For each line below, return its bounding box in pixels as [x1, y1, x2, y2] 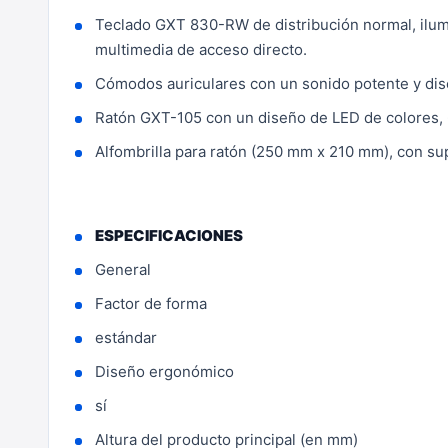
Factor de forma [95, 294, 207, 313]
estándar [95, 328, 157, 347]
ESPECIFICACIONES [95, 226, 243, 245]
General [95, 260, 151, 279]
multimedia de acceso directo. [95, 40, 307, 59]
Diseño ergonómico [95, 362, 234, 381]
